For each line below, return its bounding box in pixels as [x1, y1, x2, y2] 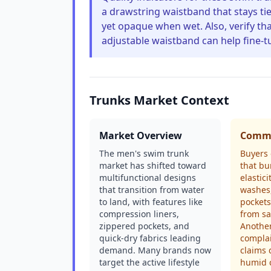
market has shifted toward [99, 160, 206, 171]
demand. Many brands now [99, 244, 211, 256]
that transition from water [99, 184, 204, 195]
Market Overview [99, 129, 182, 142]
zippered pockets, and [99, 220, 189, 232]
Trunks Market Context [90, 92, 229, 108]
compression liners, [99, 208, 179, 220]
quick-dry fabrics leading [99, 232, 201, 244]
